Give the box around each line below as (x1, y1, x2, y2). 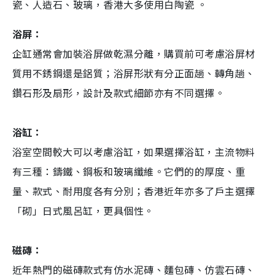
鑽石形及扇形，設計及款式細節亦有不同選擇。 (12, 85, 241, 101)
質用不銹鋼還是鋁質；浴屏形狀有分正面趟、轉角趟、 (12, 66, 255, 81)
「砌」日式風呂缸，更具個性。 (12, 203, 160, 219)
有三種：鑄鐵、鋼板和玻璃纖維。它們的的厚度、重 (12, 164, 246, 179)
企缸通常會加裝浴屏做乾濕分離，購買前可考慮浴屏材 (12, 46, 255, 61)
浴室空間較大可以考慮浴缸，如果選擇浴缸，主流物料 (12, 144, 255, 160)
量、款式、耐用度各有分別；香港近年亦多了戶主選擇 (12, 184, 255, 199)
